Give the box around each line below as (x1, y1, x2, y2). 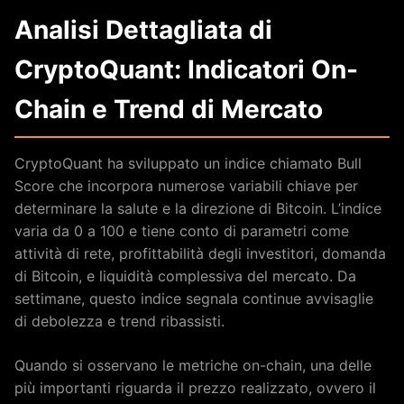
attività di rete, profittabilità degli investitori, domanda (14, 244, 386, 262)
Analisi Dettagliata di (14, 14, 272, 45)
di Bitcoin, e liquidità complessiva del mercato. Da (14, 267, 356, 285)
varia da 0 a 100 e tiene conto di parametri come (14, 222, 349, 240)
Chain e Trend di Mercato (14, 94, 323, 124)
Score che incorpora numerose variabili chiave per (14, 177, 358, 195)
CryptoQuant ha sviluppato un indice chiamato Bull (14, 154, 362, 172)
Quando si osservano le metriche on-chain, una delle (14, 356, 372, 374)
